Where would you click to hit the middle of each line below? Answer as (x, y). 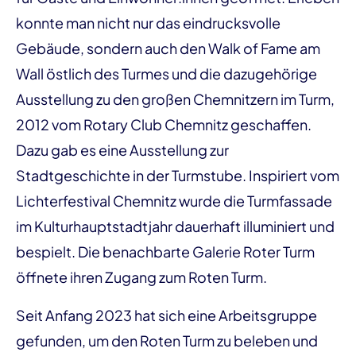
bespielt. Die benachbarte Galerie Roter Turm (165, 252)
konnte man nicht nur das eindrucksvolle (148, 23)
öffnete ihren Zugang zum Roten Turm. (143, 277)
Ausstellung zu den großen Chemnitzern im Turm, (175, 99)
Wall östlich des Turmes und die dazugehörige (166, 74)
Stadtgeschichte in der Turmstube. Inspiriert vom (178, 175)
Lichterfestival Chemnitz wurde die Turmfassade (174, 201)
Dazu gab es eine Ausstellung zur (122, 150)
